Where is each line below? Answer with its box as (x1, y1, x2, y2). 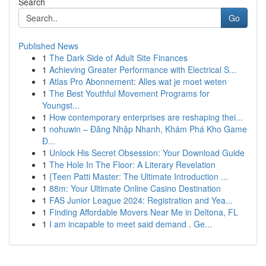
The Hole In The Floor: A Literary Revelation (49, 159, 216, 170)
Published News (18, 40, 78, 52)
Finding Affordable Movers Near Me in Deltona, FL (49, 206, 238, 218)
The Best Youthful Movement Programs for (49, 87, 210, 99)
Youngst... (42, 99, 80, 111)
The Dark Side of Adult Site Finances (49, 52, 188, 64)
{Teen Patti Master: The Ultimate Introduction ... (49, 170, 228, 182)
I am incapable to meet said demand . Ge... (49, 218, 212, 230)
